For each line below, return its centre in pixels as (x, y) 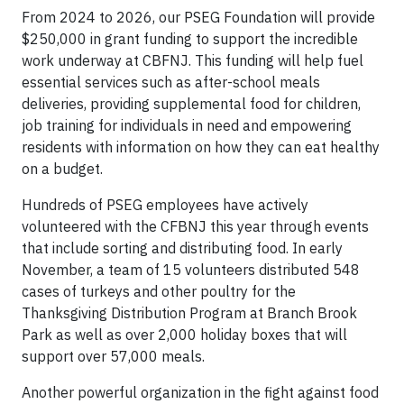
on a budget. (62, 169)
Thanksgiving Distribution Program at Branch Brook (189, 313)
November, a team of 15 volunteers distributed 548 (191, 270)
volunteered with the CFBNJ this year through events (195, 226)
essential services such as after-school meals (171, 82)
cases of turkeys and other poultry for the (159, 291)
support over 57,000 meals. (113, 356)
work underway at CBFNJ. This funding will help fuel (193, 60)
